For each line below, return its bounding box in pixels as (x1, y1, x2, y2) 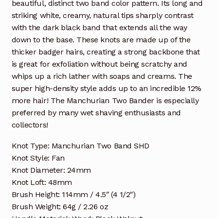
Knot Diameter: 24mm (11, 165, 91, 175)
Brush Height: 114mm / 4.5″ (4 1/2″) (11, 189, 136, 199)
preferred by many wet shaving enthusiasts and (11, 108, 181, 117)
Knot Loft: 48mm (11, 177, 72, 187)
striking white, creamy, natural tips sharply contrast (11, 10, 194, 20)
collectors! (11, 120, 48, 129)
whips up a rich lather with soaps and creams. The (11, 71, 192, 81)
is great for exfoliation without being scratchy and (11, 59, 187, 69)
